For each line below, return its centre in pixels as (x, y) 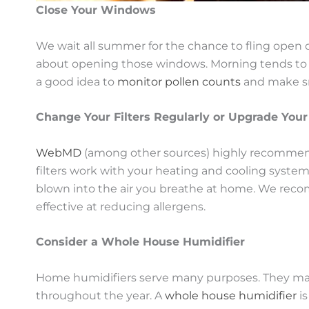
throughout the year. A (100, 295)
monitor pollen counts (179, 81)
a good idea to (77, 81)
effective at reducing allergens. (121, 206)
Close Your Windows (96, 10)
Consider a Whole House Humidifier (140, 242)
